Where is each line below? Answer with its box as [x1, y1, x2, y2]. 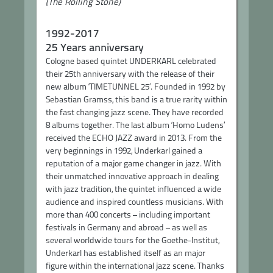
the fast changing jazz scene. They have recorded [46, 107, 224, 118]
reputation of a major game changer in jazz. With [46, 158, 221, 169]
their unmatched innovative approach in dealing [46, 171, 219, 182]
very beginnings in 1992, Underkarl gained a [46, 145, 202, 156]
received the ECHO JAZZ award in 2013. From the [46, 132, 222, 143]
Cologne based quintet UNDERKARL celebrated [46, 55, 216, 66]
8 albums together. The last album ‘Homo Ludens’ [46, 119, 225, 130]
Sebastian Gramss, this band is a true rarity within [46, 94, 227, 105]
